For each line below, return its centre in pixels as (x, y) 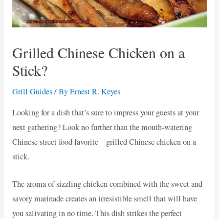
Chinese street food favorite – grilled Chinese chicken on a (104, 142)
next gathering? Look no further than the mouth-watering (102, 127)
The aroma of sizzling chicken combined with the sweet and (108, 184)
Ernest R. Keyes (95, 91)
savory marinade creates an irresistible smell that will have (105, 199)
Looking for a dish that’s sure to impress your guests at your (106, 113)
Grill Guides (33, 91)
